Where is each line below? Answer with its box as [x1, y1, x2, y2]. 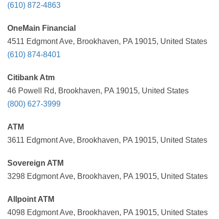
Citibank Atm [7, 73, 55, 82]
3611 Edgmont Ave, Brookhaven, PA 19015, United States [7, 136, 207, 144]
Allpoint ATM [7, 195, 54, 203]
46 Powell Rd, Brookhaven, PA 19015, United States [7, 87, 189, 95]
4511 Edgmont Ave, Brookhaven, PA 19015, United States [7, 37, 207, 45]
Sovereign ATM [7, 159, 64, 167]
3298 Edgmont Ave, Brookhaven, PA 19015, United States [7, 172, 208, 180]
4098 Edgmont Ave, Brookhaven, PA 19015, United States [7, 208, 208, 217]
